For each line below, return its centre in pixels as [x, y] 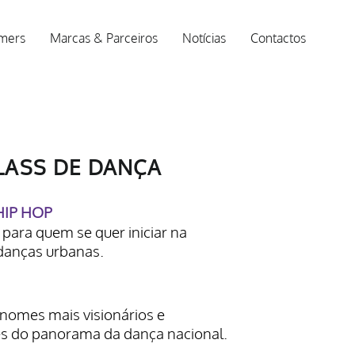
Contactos [278, 38]
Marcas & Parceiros [104, 38]
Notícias [204, 38]
